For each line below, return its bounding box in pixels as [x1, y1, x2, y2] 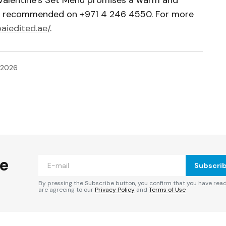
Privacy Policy [95, 185, 135, 194]
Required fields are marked [22, 135, 122, 146]
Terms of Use [149, 185, 186, 194]
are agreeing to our [38, 185, 95, 194]
